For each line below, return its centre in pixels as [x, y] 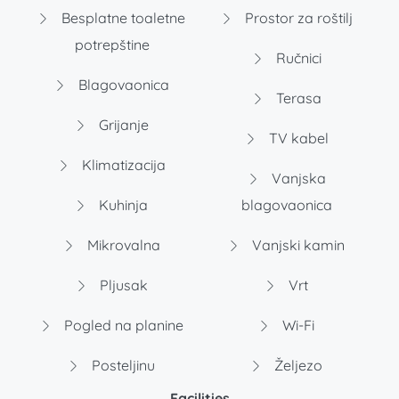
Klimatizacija [122, 165]
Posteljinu [122, 366]
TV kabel [297, 138]
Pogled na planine [122, 326]
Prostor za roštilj [297, 18]
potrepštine [112, 45]
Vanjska [297, 179]
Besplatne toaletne [122, 18]
